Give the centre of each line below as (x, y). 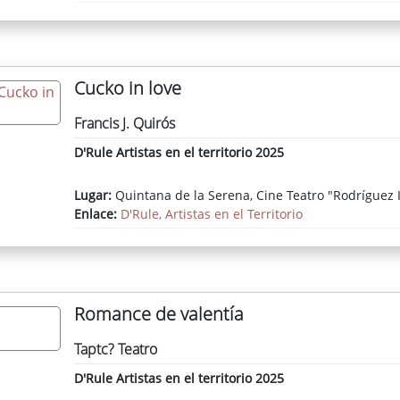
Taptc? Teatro (115, 350)
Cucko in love (127, 88)
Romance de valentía (158, 314)
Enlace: (97, 213)
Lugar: (92, 195)
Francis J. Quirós (124, 124)
